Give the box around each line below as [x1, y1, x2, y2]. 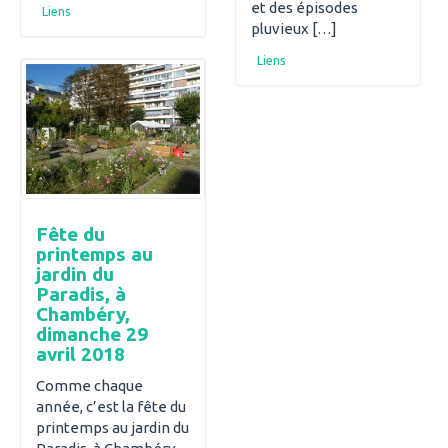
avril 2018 [36, 343, 125, 366]
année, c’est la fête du [36, 397, 186, 415]
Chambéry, [36, 303, 130, 326]
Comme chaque [36, 376, 143, 394]
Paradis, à [36, 283, 126, 306]
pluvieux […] [251, 19, 337, 37]
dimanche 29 [36, 323, 148, 346]
